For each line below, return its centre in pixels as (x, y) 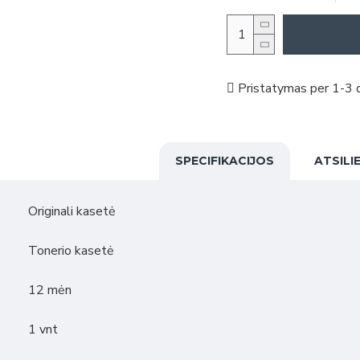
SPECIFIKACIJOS (224, 161)
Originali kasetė (72, 211)
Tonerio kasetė (71, 251)
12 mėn (50, 290)
